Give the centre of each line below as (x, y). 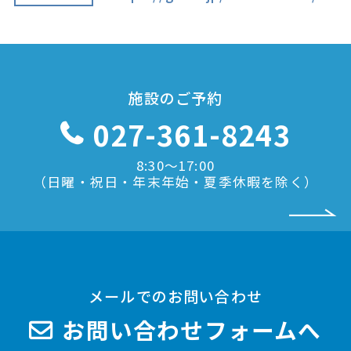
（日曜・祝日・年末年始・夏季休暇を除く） (175, 181)
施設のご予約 (175, 98)
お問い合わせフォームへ (192, 329)
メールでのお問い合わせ (175, 296)
